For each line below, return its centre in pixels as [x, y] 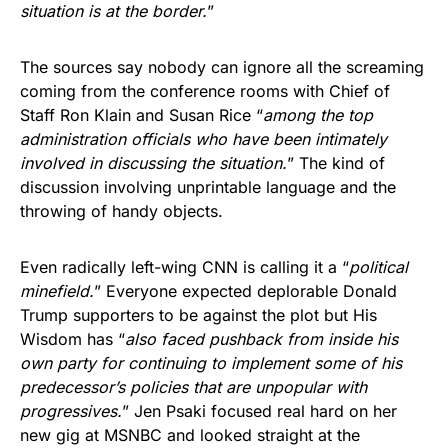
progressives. [71, 410]
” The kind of [336, 162]
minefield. [57, 290]
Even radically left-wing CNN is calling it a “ [184, 266]
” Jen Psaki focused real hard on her [259, 410]
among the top [318, 114]
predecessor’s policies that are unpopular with [193, 386]
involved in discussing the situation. [153, 162]
